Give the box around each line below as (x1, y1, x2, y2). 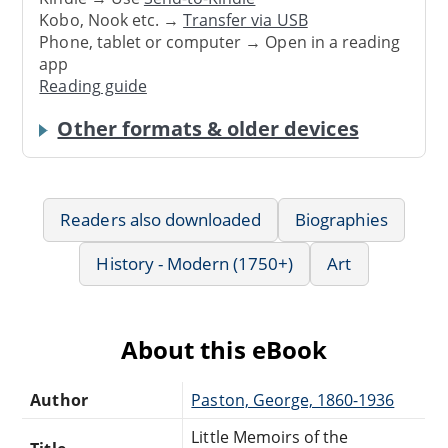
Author (30, 388, 88, 411)
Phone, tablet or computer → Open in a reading (39, 31, 401, 54)
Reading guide (39, 75, 147, 98)
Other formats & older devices (57, 114, 359, 142)
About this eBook (121, 332, 327, 366)
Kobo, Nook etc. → (39, 9, 184, 32)
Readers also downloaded (60, 207, 262, 231)
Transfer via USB (183, 9, 308, 32)
